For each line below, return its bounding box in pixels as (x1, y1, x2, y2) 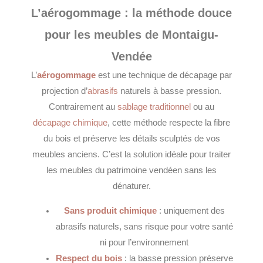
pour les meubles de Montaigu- (45, 28, 218, 42)
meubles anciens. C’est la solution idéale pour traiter (32, 150, 231, 160)
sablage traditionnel (117, 102, 191, 112)
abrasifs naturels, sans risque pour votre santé (55, 221, 233, 231)
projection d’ (42, 86, 87, 96)
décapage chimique (33, 118, 107, 128)
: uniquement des (156, 205, 225, 215)
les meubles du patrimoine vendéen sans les (46, 166, 217, 176)
